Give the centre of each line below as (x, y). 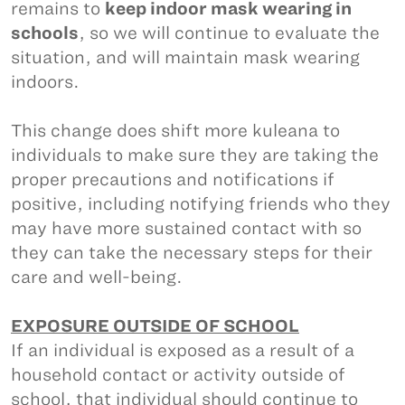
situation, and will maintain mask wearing (185, 57)
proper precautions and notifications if (173, 179)
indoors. (50, 82)
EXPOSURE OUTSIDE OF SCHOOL (155, 326)
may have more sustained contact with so (186, 228)
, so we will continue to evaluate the (229, 33)
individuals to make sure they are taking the (195, 155)
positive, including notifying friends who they (201, 204)
